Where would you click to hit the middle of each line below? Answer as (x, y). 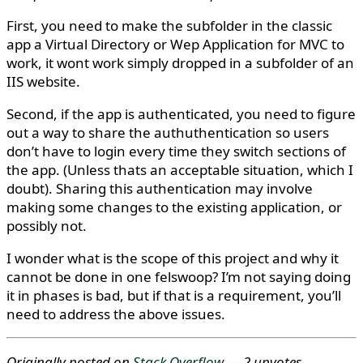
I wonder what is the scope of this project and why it (173, 258)
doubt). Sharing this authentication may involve (160, 188)
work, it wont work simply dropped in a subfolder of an (180, 63)
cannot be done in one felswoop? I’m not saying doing (179, 277)
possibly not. (47, 226)
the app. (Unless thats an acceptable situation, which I (180, 170)
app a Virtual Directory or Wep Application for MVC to (175, 44)
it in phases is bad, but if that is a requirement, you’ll (174, 295)
